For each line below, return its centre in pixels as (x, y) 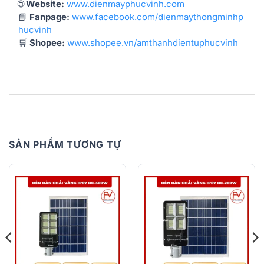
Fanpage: (49, 17)
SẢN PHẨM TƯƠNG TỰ (65, 145)
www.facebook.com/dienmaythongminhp (158, 17)
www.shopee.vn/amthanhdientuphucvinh (153, 43)
